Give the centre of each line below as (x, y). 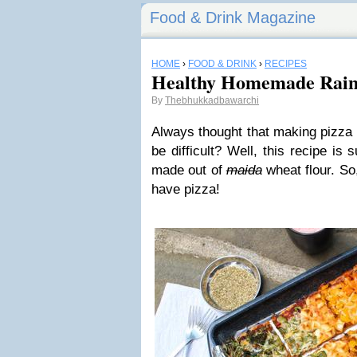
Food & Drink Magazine (233, 18)
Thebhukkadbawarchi (212, 100)
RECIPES (286, 64)
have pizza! (186, 189)
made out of (189, 170)
